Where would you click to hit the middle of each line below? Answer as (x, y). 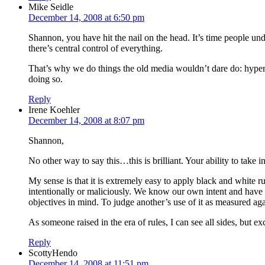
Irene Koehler (54, 109)
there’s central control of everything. (96, 48)
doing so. (46, 79)
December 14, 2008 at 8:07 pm (86, 120)
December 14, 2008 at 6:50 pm (86, 17)
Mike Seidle (51, 7)
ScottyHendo (53, 253)
